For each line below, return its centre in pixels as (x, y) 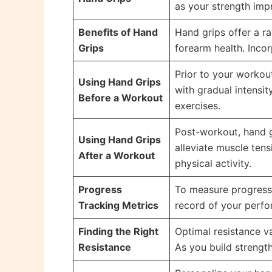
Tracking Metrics (118, 206)
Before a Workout (121, 98)
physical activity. (213, 164)
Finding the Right (118, 232)
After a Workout (117, 156)
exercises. (198, 106)
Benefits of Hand (118, 32)
